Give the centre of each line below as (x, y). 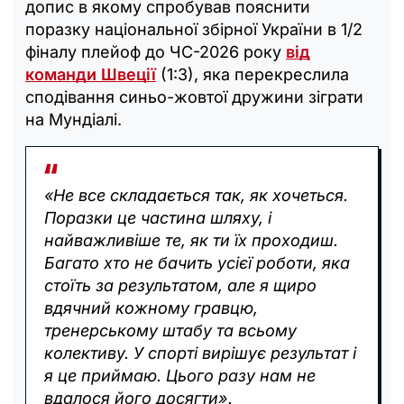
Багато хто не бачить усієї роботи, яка (197, 262)
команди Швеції (91, 74)
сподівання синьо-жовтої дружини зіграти (194, 96)
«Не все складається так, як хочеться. (196, 195)
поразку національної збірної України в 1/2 (194, 29)
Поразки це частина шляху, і (158, 217)
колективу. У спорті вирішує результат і (200, 353)
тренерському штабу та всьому (170, 330)
